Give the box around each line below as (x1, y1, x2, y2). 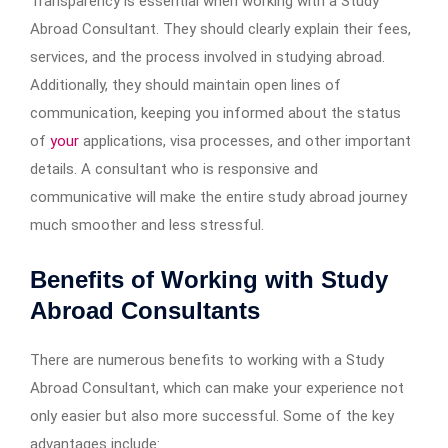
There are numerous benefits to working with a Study (30, 351, 384, 370)
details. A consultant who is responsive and (30, 160, 318, 179)
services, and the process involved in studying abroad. (30, 48, 385, 67)
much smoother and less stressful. (30, 216, 264, 235)
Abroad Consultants (30, 297, 260, 325)
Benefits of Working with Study (30, 266, 388, 294)
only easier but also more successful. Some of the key (30, 407, 394, 426)
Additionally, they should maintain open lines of (30, 76, 341, 95)
